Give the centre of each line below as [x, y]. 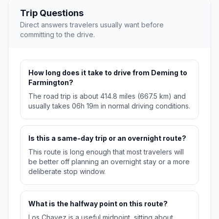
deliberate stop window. [67, 172]
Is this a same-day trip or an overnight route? [107, 138]
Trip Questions [52, 13]
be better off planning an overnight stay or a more [109, 162]
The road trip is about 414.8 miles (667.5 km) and [107, 96]
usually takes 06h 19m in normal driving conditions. [109, 106]
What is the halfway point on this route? [98, 204]
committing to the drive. [57, 35]
